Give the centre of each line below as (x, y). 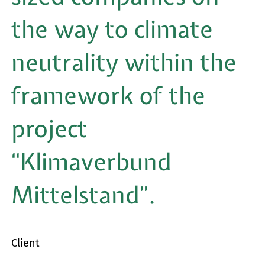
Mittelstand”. (84, 195)
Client (26, 243)
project (50, 128)
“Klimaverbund (92, 161)
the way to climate (112, 29)
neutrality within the (124, 62)
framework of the (109, 95)
